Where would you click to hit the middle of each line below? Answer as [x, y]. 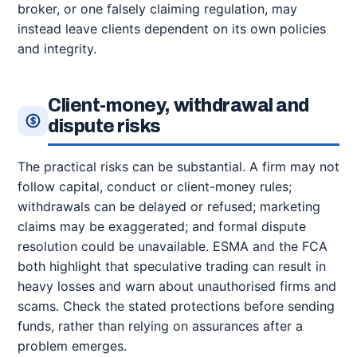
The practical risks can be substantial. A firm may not [178, 167]
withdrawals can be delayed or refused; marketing [169, 206]
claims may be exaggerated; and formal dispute [162, 226]
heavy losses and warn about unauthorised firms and [177, 286]
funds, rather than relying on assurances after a [160, 326]
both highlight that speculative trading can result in [172, 266]
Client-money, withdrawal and [179, 106]
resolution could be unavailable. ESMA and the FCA [173, 246]
